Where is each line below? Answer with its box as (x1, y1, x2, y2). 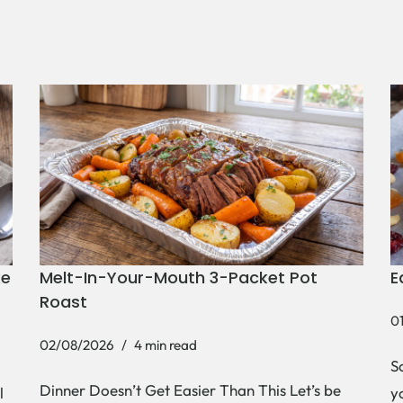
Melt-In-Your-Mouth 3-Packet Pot (40, 265, 318, 289)
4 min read (134, 336, 197, 354)
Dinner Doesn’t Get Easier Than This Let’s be (40, 380, 341, 399)
